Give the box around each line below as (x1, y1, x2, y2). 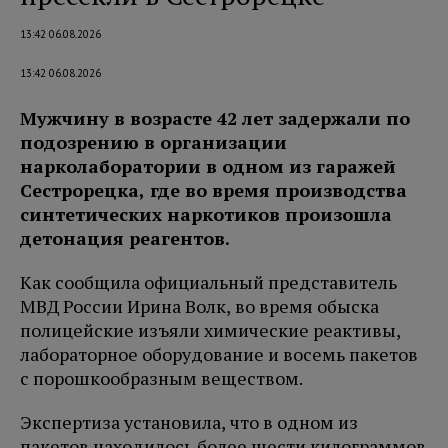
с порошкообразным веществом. (20, 366, 303, 391)
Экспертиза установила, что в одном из (20, 410, 358, 435)
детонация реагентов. (20, 226, 230, 251)
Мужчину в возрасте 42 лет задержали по (20, 106, 410, 131)
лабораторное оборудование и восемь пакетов (20, 342, 418, 367)
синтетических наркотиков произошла (20, 202, 392, 227)
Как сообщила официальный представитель (20, 270, 397, 295)
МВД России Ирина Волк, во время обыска (20, 294, 379, 319)
